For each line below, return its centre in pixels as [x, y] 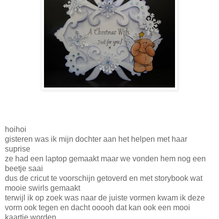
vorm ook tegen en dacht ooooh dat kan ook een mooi [98, 207]
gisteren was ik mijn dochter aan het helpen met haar [96, 139]
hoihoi [16, 129]
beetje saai [24, 168]
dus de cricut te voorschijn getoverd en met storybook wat [104, 178]
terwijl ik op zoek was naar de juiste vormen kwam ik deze [105, 197]
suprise [18, 149]
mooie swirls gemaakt [43, 188]
